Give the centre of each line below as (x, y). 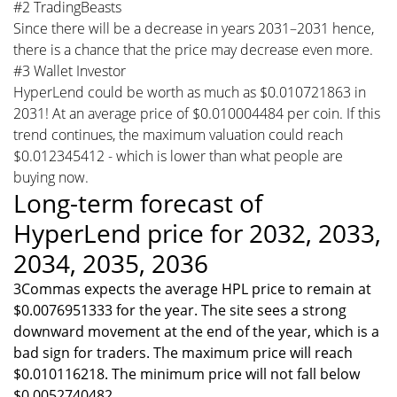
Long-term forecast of (138, 202)
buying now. (51, 177)
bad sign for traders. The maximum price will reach (183, 352)
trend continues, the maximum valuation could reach (178, 134)
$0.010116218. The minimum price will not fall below (187, 374)
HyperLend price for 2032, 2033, (197, 233)
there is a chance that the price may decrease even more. (193, 49)
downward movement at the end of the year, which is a (196, 331)
